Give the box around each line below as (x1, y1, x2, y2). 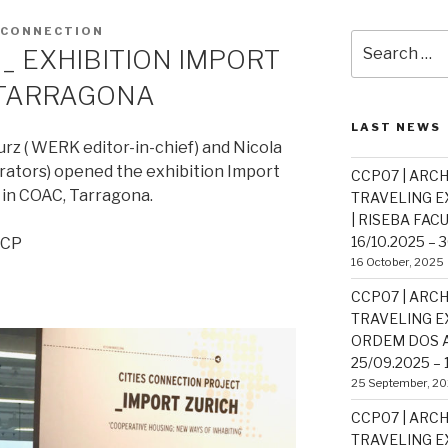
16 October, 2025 (350, 255, 444, 270)
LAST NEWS (350, 120, 441, 135)
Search (349, 30, 402, 48)
